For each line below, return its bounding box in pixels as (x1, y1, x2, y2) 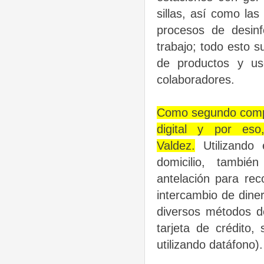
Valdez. (157, 138, 195, 152)
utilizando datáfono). (157, 237, 263, 251)
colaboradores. (157, 72, 235, 86)
